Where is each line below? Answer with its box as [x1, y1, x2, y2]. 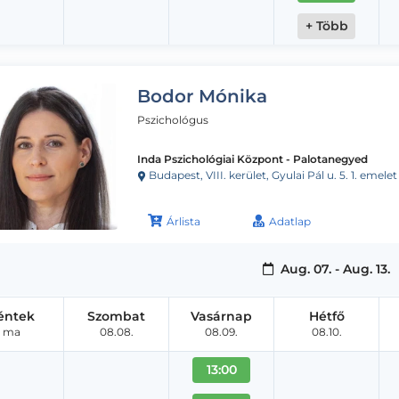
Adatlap [269, 214, 311, 228]
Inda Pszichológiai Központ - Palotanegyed [137, 151, 368, 166]
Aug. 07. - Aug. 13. [276, 260, 390, 277]
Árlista [167, 214, 200, 228]
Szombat [87, 307, 145, 324]
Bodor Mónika [137, 85, 267, 107]
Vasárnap [191, 307, 252, 324]
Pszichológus [137, 112, 208, 126]
